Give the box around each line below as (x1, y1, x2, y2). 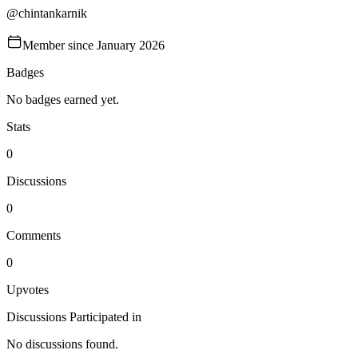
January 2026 (97, 38, 165, 52)
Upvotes (6, 283, 49, 296)
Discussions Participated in (6, 310, 141, 324)
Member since (22, 38, 97, 52)
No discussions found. (6, 337, 118, 351)
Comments (6, 229, 61, 242)
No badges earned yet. (6, 93, 119, 106)
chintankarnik (18, 6, 87, 20)
